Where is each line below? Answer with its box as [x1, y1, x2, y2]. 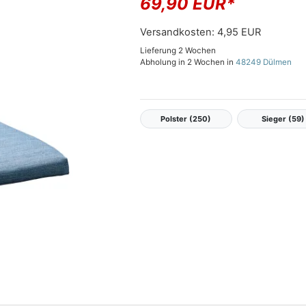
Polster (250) [161, 113, 212, 124]
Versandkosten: [140, 26, 218, 39]
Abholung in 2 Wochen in [140, 57, 236, 68]
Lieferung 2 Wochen [140, 46, 217, 56]
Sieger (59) [261, 113, 305, 124]
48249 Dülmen [236, 57, 292, 68]
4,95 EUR [217, 26, 262, 39]
